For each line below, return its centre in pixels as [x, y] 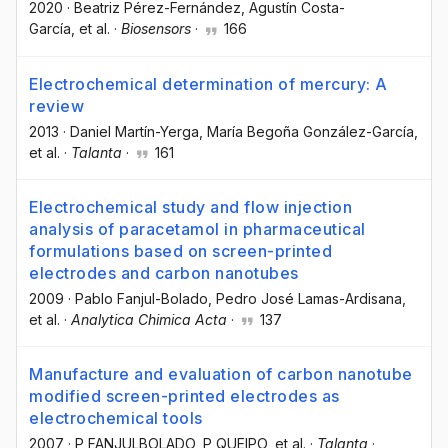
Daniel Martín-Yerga [134, 131]
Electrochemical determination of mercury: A [208, 83]
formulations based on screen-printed [180, 250]
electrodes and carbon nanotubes [164, 272]
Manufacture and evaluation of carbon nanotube [221, 373]
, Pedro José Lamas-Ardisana [305, 298]
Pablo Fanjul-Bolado [141, 298]
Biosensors [156, 29]
